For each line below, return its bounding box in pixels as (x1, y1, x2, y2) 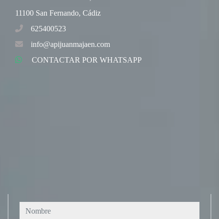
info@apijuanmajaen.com (31, 40, 110, 48)
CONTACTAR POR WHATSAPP (32, 56, 142, 64)
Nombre (19, 203, 44, 211)
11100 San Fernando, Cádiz (15, 9, 101, 17)
